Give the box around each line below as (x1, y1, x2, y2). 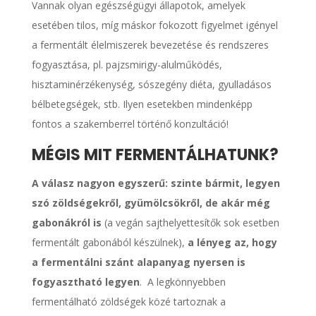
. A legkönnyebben (139, 274, 226, 288)
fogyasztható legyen (31, 274, 140, 288)
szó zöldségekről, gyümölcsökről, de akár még (31, 195, 270, 209)
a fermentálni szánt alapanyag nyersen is (31, 255, 245, 269)
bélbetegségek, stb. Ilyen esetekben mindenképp (31, 97, 253, 111)
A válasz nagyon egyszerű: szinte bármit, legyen (31, 176, 280, 190)
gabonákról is (31, 215, 102, 229)
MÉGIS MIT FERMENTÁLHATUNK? (31, 143, 279, 166)
